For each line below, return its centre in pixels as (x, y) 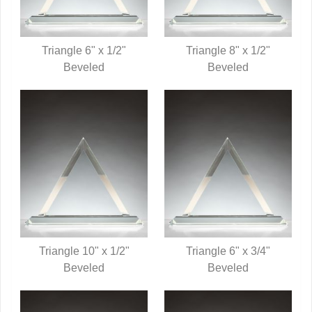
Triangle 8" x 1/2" (228, 51)
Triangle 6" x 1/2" (84, 51)
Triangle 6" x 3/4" (228, 251)
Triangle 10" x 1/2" (84, 251)
